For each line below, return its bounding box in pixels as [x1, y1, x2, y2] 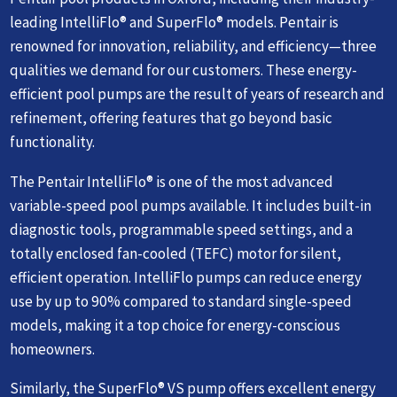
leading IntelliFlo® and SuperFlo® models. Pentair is [10, 12, 339, 33]
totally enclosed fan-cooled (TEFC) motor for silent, [10, 243, 342, 263]
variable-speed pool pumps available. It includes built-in [10, 195, 372, 215]
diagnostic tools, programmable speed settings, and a [10, 219, 354, 239]
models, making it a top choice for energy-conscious [10, 315, 341, 335]
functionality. [10, 132, 96, 152]
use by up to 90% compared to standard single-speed [10, 291, 353, 311]
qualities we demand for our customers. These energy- [10, 60, 358, 81]
